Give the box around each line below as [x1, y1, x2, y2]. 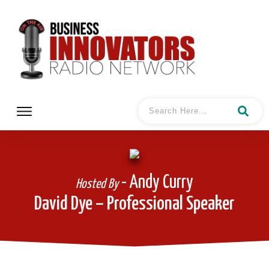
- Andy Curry [118, 173, 193, 192]
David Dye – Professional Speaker [34, 194, 235, 214]
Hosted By [76, 177, 118, 191]
